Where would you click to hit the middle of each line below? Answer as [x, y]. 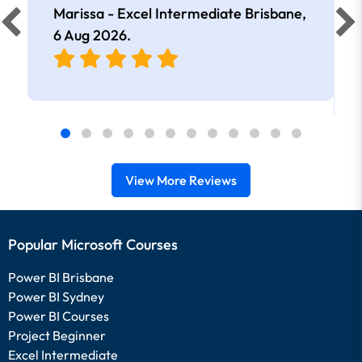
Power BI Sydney [56, 297]
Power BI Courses [59, 316]
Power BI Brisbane [61, 277]
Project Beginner [57, 335]
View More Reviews [181, 180]
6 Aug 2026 [90, 35]
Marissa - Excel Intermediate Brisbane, [180, 13]
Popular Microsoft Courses [93, 244]
